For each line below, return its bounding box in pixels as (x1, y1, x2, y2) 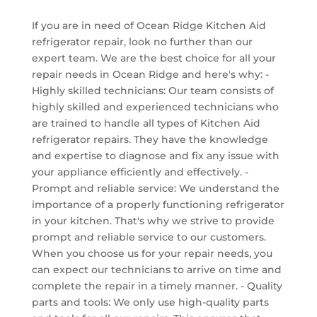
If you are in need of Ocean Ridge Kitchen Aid (31, 18, 266, 32)
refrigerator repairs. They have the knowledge (31, 132, 268, 146)
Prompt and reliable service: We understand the (31, 181, 279, 195)
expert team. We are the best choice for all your (31, 51, 276, 64)
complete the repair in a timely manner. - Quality (31, 279, 282, 292)
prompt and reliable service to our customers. (31, 230, 266, 243)
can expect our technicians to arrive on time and (31, 263, 282, 276)
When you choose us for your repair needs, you (31, 246, 272, 260)
